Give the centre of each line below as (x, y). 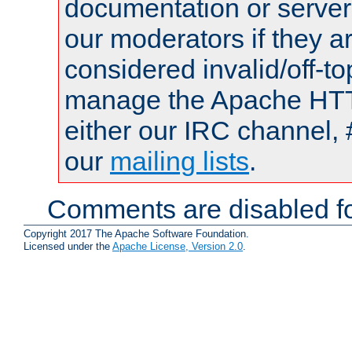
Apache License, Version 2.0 (178, 246)
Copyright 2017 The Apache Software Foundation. (136, 233)
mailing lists (180, 161)
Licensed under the (68, 246)
